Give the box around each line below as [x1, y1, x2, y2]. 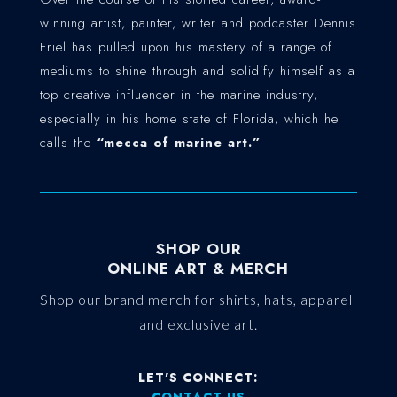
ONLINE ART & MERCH [107, 257, 290, 279]
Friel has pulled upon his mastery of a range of [39, 36, 332, 57]
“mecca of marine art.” [96, 132, 261, 152]
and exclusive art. [138, 315, 258, 332]
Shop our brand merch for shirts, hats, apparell [40, 290, 357, 307]
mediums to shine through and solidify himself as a [39, 60, 355, 81]
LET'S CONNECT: [138, 368, 259, 386]
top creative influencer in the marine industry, [39, 84, 318, 105]
